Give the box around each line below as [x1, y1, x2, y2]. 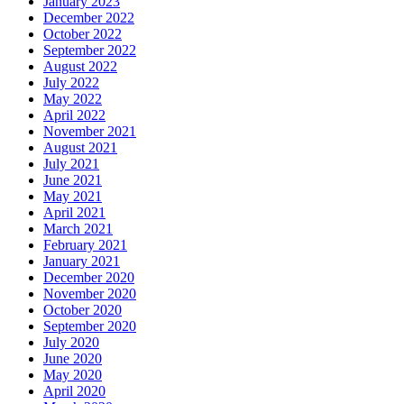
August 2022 [43, 58, 117, 74]
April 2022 [43, 106, 106, 123]
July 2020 [43, 334, 99, 350]
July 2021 [43, 155, 99, 171]
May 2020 [43, 366, 102, 382]
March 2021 [43, 220, 113, 236]
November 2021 [43, 123, 136, 139]
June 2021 [43, 171, 102, 188]
